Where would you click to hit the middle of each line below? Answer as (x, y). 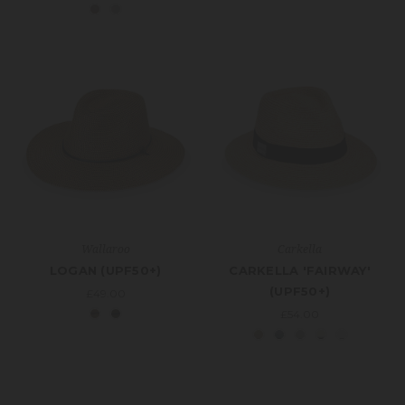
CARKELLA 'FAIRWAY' (300, 270)
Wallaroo (105, 249)
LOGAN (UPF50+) (105, 270)
